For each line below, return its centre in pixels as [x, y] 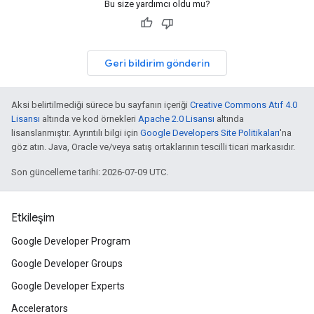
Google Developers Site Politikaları [210, 133]
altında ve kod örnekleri [89, 119]
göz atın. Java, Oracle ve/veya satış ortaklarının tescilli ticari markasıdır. [153, 147]
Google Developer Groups [67, 264]
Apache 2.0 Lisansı [176, 119]
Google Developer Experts [68, 286]
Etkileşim [33, 218]
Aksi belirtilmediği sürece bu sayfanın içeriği [101, 105]
